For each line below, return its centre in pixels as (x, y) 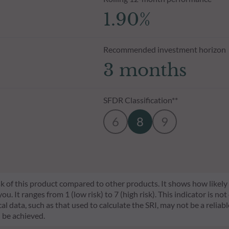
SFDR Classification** (140, 100)
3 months (145, 70)
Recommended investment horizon (164, 49)
